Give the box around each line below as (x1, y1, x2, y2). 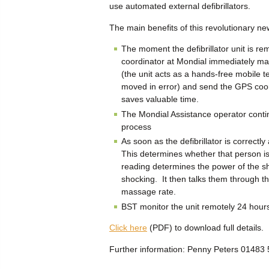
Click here (109, 223, 147, 233)
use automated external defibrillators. (109, 1, 250, 11)
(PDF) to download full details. (147, 223, 264, 233)
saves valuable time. (121, 94, 199, 104)
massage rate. (121, 187, 176, 197)
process (121, 121, 151, 131)
